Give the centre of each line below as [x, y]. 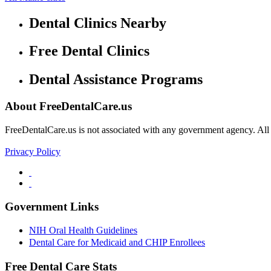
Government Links [52, 206]
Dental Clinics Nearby [98, 23]
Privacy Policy [33, 152]
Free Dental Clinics [89, 51]
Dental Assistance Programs [116, 80]
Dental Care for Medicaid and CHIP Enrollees [117, 243]
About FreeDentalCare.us [68, 106]
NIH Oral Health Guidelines [83, 230]
